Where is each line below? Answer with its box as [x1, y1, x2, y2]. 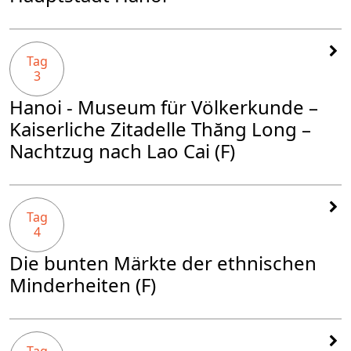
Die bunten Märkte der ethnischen [9, 250, 317, 277]
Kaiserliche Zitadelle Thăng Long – [9, 116, 311, 143]
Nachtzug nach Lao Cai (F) [9, 138, 235, 165]
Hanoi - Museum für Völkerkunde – [9, 94, 318, 121]
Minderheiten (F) [9, 272, 156, 299]
